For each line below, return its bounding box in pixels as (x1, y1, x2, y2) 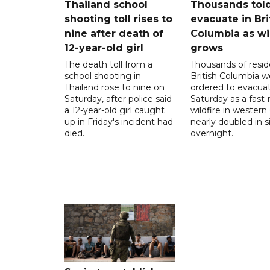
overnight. (190, 127, 233, 139)
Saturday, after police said (64, 93, 172, 104)
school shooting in (64, 70, 141, 81)
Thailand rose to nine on (64, 81, 165, 93)
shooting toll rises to (64, 13, 172, 25)
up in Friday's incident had (64, 116, 173, 127)
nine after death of (64, 27, 163, 39)
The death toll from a (64, 58, 152, 70)
